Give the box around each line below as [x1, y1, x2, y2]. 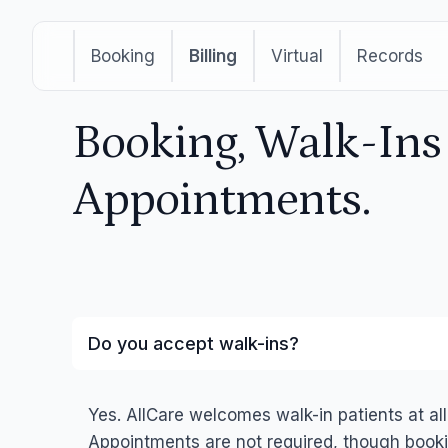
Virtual [271, 46, 323, 66]
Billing [189, 46, 237, 66]
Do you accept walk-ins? [88, 333, 299, 354]
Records [357, 46, 423, 66]
